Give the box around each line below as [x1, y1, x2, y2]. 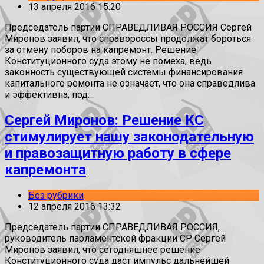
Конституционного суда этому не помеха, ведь [5, 55, 212, 67]
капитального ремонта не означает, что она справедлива [5, 78, 255, 90]
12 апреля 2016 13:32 [28, 201, 121, 213]
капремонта [5, 161, 86, 179]
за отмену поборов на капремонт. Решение [5, 44, 196, 56]
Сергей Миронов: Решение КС [5, 112, 204, 129]
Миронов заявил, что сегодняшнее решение [5, 244, 200, 256]
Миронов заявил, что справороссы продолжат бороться [5, 33, 251, 45]
